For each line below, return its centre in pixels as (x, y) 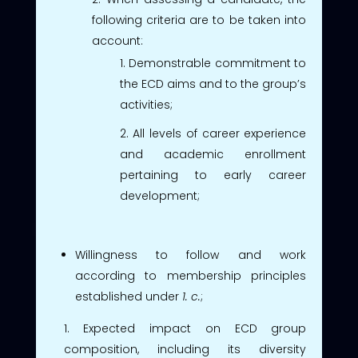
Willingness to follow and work (191, 255)
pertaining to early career (213, 175)
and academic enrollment (213, 154)
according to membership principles (191, 275)
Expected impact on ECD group (195, 328)
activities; (146, 104)
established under (128, 296)
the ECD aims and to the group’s (213, 84)
